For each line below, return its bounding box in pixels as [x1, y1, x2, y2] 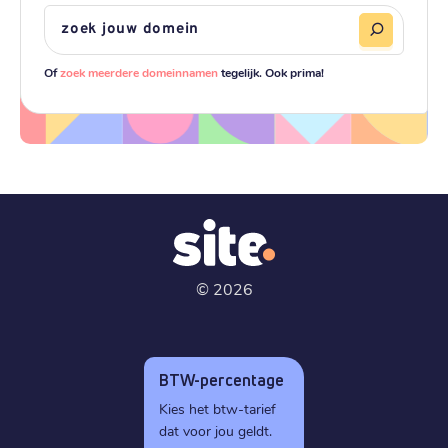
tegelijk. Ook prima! [218, 63, 324, 80]
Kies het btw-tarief [159, 398, 276, 418]
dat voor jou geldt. [159, 420, 272, 440]
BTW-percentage [159, 369, 284, 390]
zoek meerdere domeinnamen [60, 63, 218, 80]
